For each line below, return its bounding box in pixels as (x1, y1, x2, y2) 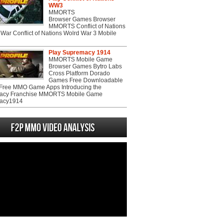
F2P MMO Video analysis (10, 121, 95, 135)
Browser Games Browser (49, 16, 115, 23)
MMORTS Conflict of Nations (49, 23, 125, 30)
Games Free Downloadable (49, 77, 123, 84)
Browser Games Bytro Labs (49, 63, 122, 70)
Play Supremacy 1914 (49, 49, 111, 56)
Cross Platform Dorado (49, 70, 110, 77)
